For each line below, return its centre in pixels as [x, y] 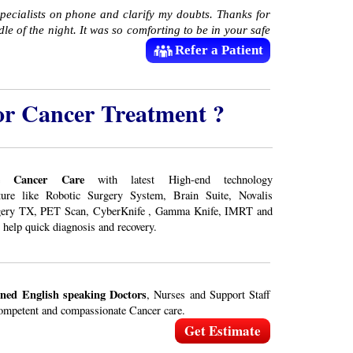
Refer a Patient [219, 50]
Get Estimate [223, 331]
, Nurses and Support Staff [208, 295]
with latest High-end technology [178, 180]
